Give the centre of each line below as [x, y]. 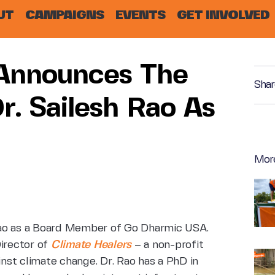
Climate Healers [91, 245]
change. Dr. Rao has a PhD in [129, 261]
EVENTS [141, 16]
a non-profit [174, 245]
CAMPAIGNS [64, 16]
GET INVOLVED [223, 16]
